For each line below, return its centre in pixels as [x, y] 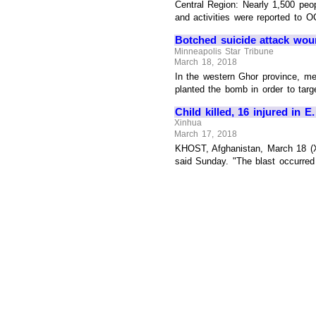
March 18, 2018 [206, 62]
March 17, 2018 [206, 134]
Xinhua [188, 123]
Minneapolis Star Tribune [224, 51]
